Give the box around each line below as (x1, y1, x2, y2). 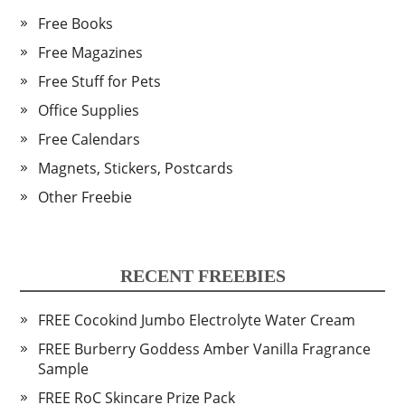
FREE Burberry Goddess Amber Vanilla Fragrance (38, 339, 372, 360)
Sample (38, 359, 89, 380)
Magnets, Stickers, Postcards (38, 158, 234, 179)
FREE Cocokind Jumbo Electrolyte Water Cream (38, 310, 356, 331)
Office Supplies (38, 100, 140, 121)
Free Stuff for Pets (38, 71, 162, 92)
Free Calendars (38, 129, 141, 150)
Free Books (38, 14, 114, 34)
